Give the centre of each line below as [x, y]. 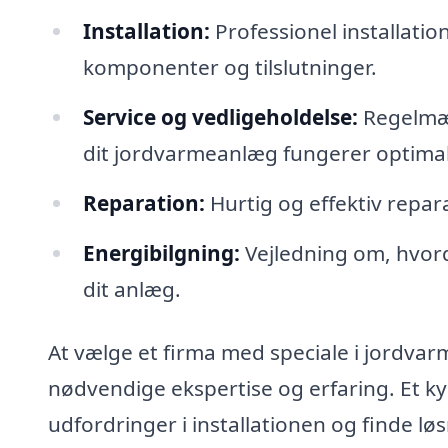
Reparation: [143, 202]
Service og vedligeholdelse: [220, 116]
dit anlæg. [131, 288]
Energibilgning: [161, 252]
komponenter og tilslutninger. [229, 66]
